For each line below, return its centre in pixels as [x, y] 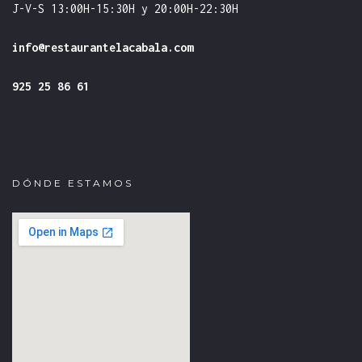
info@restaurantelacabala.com [103, 47]
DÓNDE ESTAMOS [73, 183]
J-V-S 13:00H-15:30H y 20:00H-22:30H [125, 8]
